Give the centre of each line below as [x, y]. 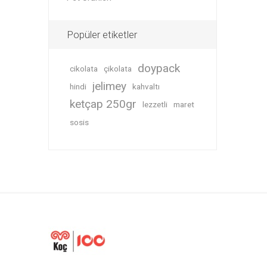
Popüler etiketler [102, 35]
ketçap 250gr [103, 104]
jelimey [109, 86]
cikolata [83, 69]
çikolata [117, 69]
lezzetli [155, 104]
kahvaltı [146, 86]
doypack [159, 68]
